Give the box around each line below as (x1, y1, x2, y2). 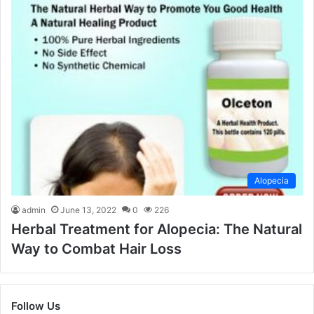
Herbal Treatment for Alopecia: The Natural (11, 221, 302, 238)
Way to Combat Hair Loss (11, 240, 182, 258)
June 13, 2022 (60, 205, 116, 216)
